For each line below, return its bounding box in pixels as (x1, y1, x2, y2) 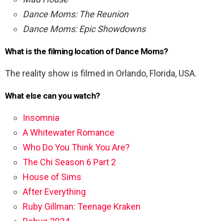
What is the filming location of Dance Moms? (5, 46, 168, 57)
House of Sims (23, 172, 81, 183)
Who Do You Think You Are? (23, 142, 130, 153)
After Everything (23, 186, 86, 197)
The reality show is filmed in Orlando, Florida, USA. (5, 68, 197, 79)
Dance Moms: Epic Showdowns (23, 24, 146, 35)
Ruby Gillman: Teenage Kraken (23, 201, 141, 212)
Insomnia (23, 112, 59, 123)
